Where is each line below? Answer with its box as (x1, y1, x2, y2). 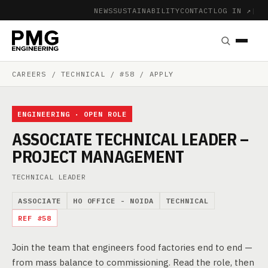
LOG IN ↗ (213, 5, 252, 15)
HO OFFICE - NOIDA (72, 196, 154, 205)
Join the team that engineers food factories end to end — (12, 242, 252, 253)
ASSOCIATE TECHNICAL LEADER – (12, 128, 249, 150)
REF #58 (18, 214, 51, 223)
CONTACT (179, 5, 214, 15)
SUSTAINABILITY (113, 5, 180, 15)
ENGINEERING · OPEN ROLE (17, 109, 127, 118)
